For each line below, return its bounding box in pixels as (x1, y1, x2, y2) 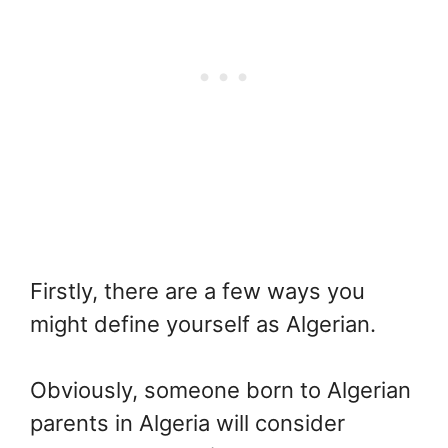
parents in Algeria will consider (30, 410, 345, 437)
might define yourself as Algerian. (30, 311, 376, 338)
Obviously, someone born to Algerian (30, 377, 411, 404)
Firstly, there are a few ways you (30, 278, 365, 305)
